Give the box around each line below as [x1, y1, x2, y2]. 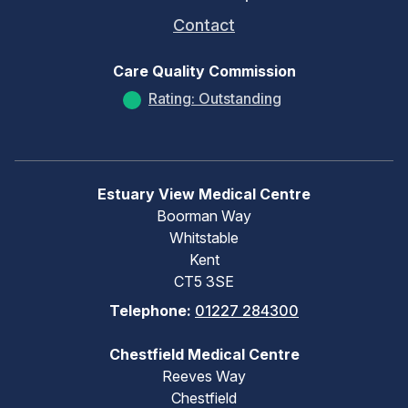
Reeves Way [162, 367, 246, 385]
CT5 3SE [174, 272, 234, 291]
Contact [173, 15, 235, 35]
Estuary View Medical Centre [97, 185, 311, 203]
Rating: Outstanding [148, 89, 281, 107]
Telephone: [109, 301, 195, 320]
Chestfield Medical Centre [108, 345, 300, 363]
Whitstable [169, 229, 239, 247]
